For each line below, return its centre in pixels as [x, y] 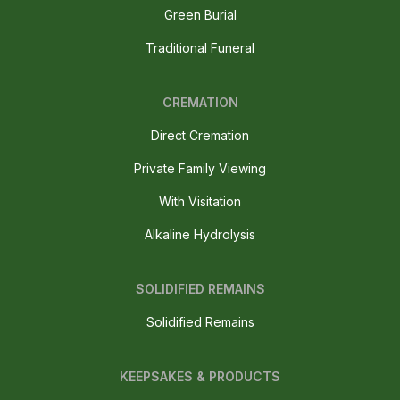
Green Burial [200, 15]
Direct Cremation [200, 136]
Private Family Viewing [200, 169]
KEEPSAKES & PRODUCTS [200, 377]
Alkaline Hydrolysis [200, 235]
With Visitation [200, 202]
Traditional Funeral [200, 48]
